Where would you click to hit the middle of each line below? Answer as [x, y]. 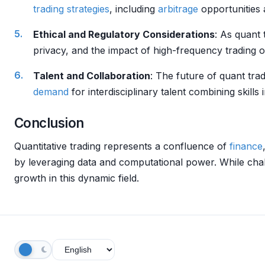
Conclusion [49, 123]
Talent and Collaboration [92, 76]
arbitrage [178, 9]
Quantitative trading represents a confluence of [122, 146]
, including [134, 9]
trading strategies [71, 9]
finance [246, 146]
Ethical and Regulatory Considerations [124, 34]
